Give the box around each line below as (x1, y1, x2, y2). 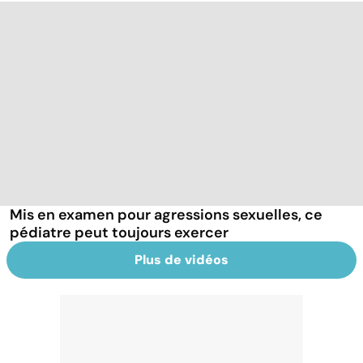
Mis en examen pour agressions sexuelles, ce (10, 204, 322, 224)
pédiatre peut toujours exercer (10, 222, 228, 242)
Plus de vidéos (135, 250, 228, 268)
